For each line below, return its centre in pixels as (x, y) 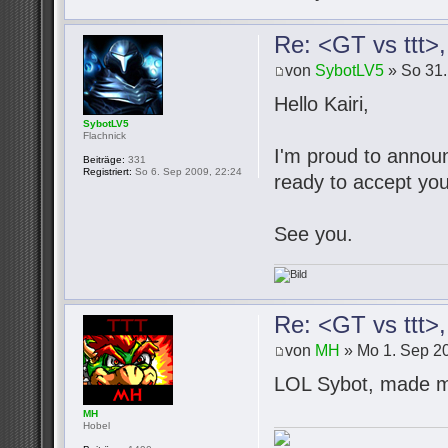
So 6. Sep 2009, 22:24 (187, 171)
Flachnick (104, 135)
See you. (314, 234)
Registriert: (107, 171)
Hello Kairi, (322, 104)
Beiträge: (104, 159)
